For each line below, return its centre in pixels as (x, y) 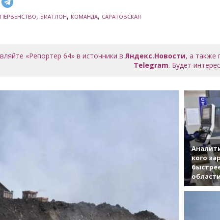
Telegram (151, 65)
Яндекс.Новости (156, 55)
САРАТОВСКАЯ (121, 16)
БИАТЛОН (53, 16)
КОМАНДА (84, 16)
